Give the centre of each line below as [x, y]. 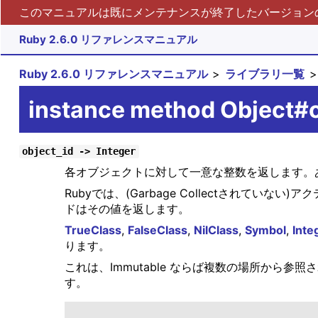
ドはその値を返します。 [127, 209]
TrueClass [93, 230]
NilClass [216, 230]
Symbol [265, 230]
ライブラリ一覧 [265, 74]
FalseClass [157, 230]
